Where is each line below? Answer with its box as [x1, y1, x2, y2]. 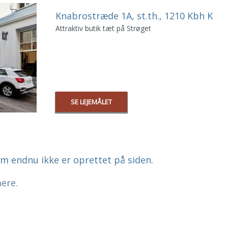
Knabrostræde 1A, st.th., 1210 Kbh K [55, 10, 213, 22]
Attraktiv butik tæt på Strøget [55, 23, 151, 33]
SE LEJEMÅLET [71, 97, 112, 106]
